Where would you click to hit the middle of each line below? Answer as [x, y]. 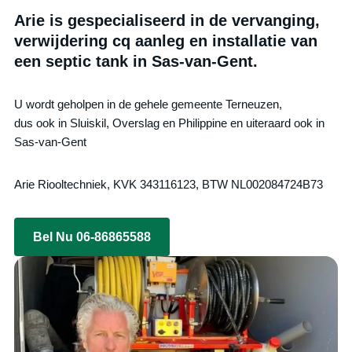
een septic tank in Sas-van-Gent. [136, 61]
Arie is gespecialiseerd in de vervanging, [167, 20]
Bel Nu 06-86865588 [92, 236]
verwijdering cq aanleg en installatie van [166, 40]
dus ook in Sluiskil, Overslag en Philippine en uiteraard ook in [170, 123]
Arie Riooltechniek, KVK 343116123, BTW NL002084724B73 [169, 184]
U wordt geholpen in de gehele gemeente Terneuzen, [148, 104]
